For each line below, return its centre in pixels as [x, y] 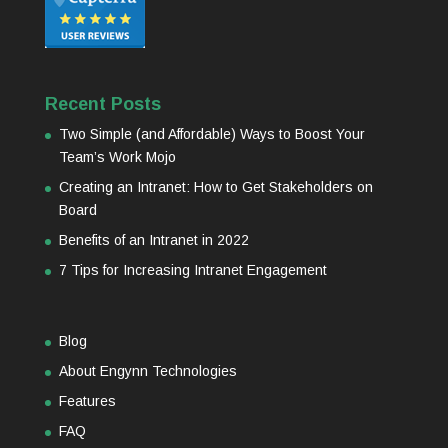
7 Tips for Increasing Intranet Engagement [192, 270]
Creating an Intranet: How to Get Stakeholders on [215, 187]
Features [87, 401]
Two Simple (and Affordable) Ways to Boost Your [211, 134]
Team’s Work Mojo [117, 157]
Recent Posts [102, 104]
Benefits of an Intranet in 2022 [153, 240]
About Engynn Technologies [147, 371]
